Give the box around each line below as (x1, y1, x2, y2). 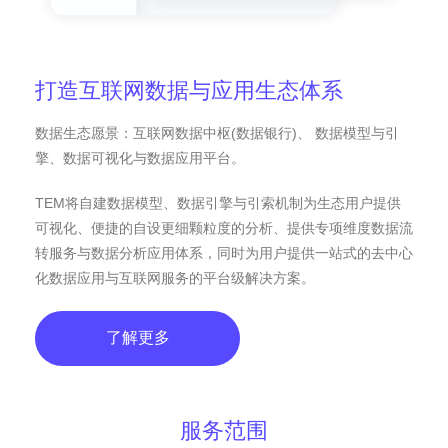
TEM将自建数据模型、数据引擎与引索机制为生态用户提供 (35, 194, 401, 211)
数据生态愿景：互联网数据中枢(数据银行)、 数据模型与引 (35, 124, 399, 141)
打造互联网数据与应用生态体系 (35, 77, 343, 103)
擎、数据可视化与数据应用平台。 (35, 149, 245, 166)
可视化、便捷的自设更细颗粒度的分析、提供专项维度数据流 (35, 219, 413, 236)
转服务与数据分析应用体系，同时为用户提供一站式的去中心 (35, 244, 413, 261)
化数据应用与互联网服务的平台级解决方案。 (35, 269, 315, 286)
